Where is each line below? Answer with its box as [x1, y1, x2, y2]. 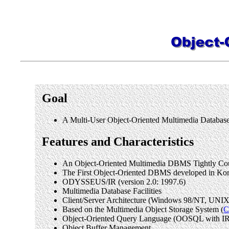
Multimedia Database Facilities [62, 186, 162, 195]
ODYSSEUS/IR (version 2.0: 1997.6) [62, 177, 186, 186]
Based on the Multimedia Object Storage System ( [62, 204, 223, 214]
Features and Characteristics [42, 134, 194, 148]
